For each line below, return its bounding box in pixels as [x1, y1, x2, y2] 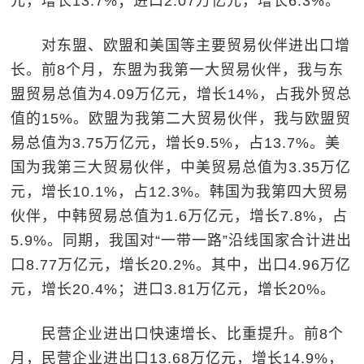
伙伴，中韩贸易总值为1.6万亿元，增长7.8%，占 [11, 208, 349, 224]
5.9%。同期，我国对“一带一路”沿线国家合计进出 [11, 232, 353, 249]
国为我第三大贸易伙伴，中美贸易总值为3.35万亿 [11, 159, 352, 175]
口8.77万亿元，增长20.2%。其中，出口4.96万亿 [11, 257, 352, 273]
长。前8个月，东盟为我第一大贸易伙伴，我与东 [11, 62, 344, 78]
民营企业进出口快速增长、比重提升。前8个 [11, 326, 344, 342]
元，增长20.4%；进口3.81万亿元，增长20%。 [11, 281, 336, 297]
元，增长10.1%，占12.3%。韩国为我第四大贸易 [11, 184, 349, 200]
